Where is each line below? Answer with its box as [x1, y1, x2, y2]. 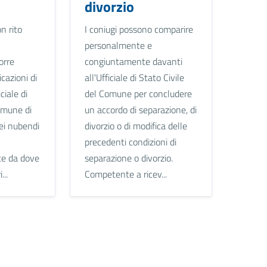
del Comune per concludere [84, 86, 192, 101]
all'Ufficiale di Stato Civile [84, 70, 184, 85]
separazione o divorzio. [84, 150, 173, 165]
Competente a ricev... [84, 166, 167, 181]
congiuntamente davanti [84, 54, 182, 69]
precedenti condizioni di [84, 134, 176, 149]
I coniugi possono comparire [84, 21, 193, 36]
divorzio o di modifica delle [84, 118, 187, 133]
